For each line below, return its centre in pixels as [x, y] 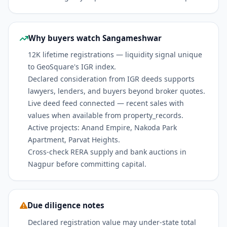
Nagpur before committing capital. [87, 164]
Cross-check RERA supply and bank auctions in [107, 152]
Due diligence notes [66, 205]
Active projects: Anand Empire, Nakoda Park [103, 128]
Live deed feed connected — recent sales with [106, 103]
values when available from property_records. [106, 116]
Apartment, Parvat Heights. [74, 140]
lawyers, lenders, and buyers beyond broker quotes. [117, 91]
